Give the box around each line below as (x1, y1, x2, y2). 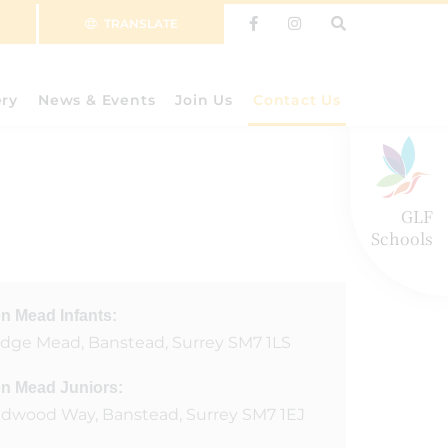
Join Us (175, 91, 233, 109)
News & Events (37, 91, 156, 109)
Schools (371, 227, 433, 250)
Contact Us (253, 91, 341, 109)
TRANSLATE (104, 16, 178, 31)
